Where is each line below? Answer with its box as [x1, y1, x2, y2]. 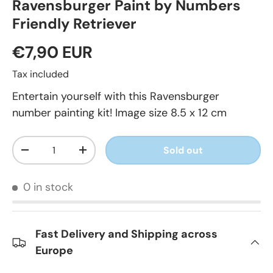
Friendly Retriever [12, 13, 136, 33]
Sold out [163, 143, 204, 157]
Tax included [12, 67, 69, 80]
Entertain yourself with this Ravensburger [12, 88, 219, 104]
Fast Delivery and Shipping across [35, 226, 218, 241]
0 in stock [23, 179, 73, 194]
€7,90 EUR [12, 41, 93, 63]
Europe [35, 243, 73, 258]
